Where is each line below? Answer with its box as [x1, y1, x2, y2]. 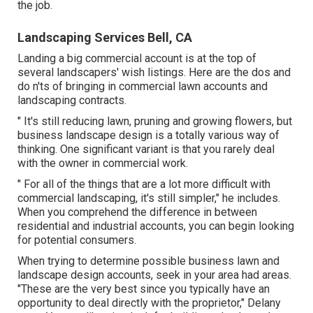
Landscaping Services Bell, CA [17, 29, 193, 45]
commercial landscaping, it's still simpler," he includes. [17, 191, 281, 205]
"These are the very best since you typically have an [17, 282, 270, 296]
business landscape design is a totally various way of [17, 128, 280, 142]
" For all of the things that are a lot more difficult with [17, 177, 271, 191]
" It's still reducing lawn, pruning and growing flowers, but [17, 114, 293, 128]
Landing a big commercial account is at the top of [17, 51, 257, 65]
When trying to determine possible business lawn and [17, 254, 280, 268]
